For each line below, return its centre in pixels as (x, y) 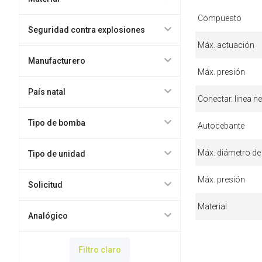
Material (212, 206)
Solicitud (45, 185)
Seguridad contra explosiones (86, 30)
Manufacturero (56, 61)
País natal (46, 92)
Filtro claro (99, 250)
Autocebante (221, 125)
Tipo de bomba (56, 123)
